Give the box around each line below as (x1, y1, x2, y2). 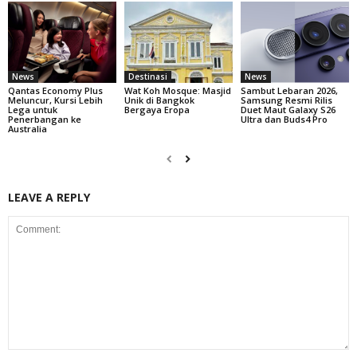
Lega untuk (8, 104, 57, 116)
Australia (8, 123, 47, 135)
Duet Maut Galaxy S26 (240, 104, 335, 116)
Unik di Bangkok (124, 94, 194, 107)
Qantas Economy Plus (8, 84, 103, 97)
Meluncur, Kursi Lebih (8, 94, 103, 107)
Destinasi (127, 71, 167, 83)
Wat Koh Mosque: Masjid (124, 84, 231, 97)
